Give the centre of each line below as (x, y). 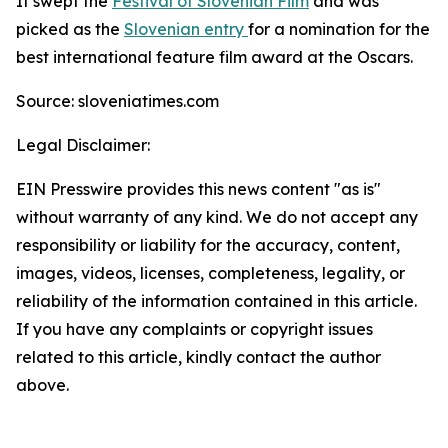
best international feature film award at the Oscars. (214, 57)
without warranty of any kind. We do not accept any (217, 217)
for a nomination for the (339, 29)
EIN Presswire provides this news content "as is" (198, 189)
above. (42, 385)
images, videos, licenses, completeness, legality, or (210, 273)
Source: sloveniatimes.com (117, 101)
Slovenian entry (184, 29)
